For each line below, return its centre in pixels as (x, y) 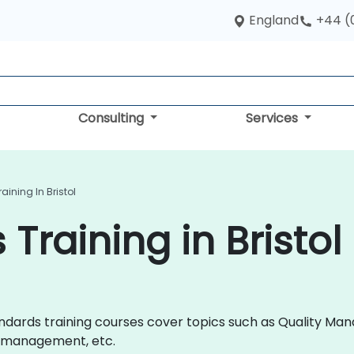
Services (273, 118)
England (274, 20)
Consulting (112, 118)
